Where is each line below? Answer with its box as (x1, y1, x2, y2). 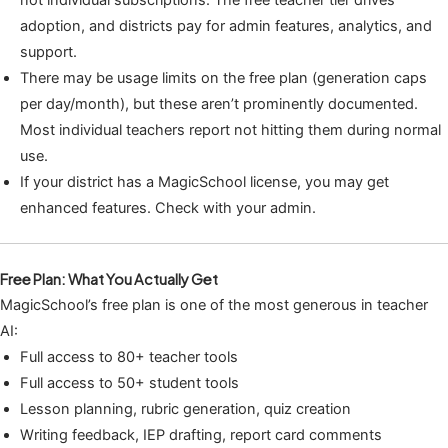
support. (20, 43, 77, 62)
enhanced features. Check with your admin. (20, 199, 316, 218)
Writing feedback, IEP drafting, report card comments (20, 426, 382, 445)
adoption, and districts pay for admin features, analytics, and (20, 17, 432, 36)
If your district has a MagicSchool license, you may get (20, 173, 389, 192)
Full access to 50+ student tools (20, 374, 239, 393)
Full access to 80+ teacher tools (20, 348, 238, 367)
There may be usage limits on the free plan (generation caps (20, 69, 427, 88)
